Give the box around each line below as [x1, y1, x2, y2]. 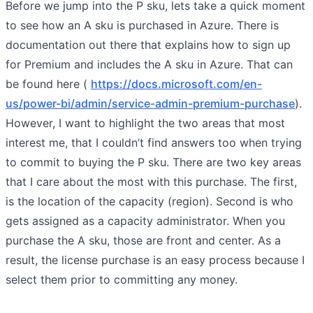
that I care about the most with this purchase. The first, [6, 174, 297, 189]
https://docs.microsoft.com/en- [91, 76, 262, 91]
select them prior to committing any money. [6, 272, 238, 286]
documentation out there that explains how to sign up [6, 37, 291, 52]
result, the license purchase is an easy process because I [6, 252, 305, 267]
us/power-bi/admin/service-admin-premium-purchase [6, 96, 295, 110]
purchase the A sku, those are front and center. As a [6, 233, 281, 247]
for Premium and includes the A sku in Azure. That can [6, 57, 293, 71]
